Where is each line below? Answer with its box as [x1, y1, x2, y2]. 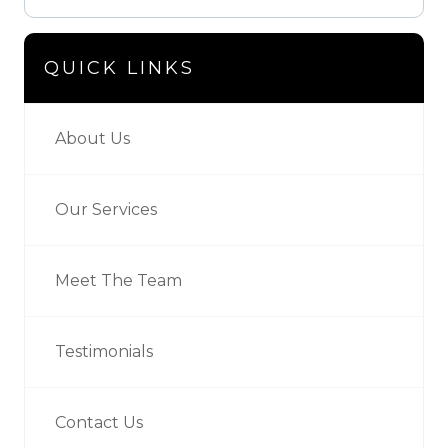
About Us [55, 128, 130, 148]
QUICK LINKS [44, 56, 195, 79]
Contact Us [55, 412, 143, 432]
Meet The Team [55, 270, 182, 290]
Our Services [55, 199, 157, 219]
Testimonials [55, 341, 153, 361]
